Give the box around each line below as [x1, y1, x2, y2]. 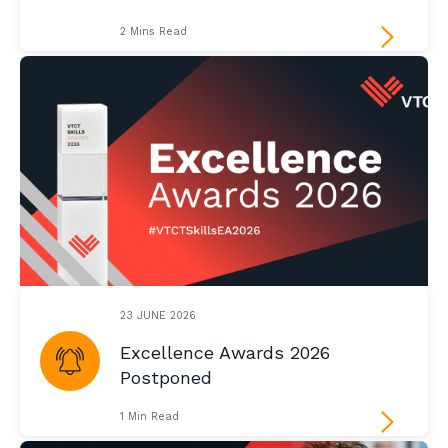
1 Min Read [120, 410, 179, 424]
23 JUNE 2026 [120, 308, 196, 322]
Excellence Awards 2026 [120, 342, 330, 364]
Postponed [120, 367, 212, 389]
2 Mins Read [120, 25, 187, 39]
